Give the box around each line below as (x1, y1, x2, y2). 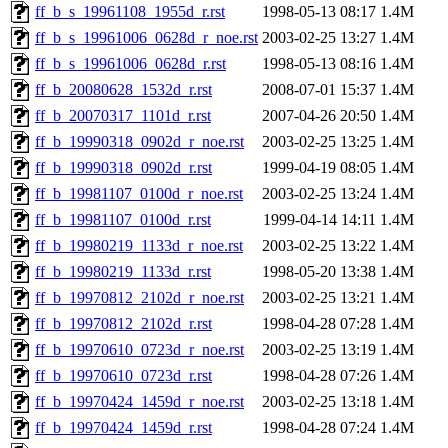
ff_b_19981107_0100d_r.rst (35, 211, 211, 229)
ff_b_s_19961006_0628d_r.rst (35, 55, 226, 73)
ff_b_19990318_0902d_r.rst (35, 159, 212, 177)
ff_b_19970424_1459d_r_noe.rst (35, 393, 244, 411)
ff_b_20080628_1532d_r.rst (35, 81, 212, 99)
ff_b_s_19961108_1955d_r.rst (35, 3, 225, 21)
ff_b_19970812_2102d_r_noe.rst (35, 289, 244, 307)
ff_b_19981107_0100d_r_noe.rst (35, 185, 243, 203)
